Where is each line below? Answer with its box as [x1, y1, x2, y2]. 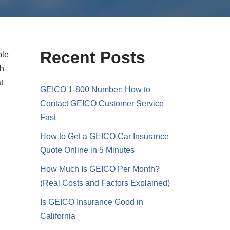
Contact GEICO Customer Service [40, 99, 164, 108]
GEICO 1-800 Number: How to [40, 85, 151, 94]
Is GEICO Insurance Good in [40, 198, 144, 207]
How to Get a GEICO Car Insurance [40, 132, 169, 141]
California [40, 212, 76, 221]
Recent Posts [40, 48, 146, 67]
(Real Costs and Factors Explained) [40, 179, 170, 188]
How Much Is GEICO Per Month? [40, 165, 160, 174]
